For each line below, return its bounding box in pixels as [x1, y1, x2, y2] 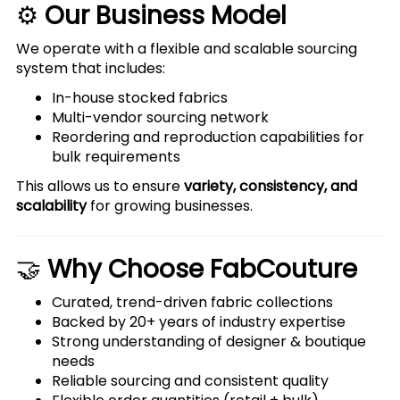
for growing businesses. [86, 196, 253, 216]
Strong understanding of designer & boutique [51, 331, 366, 352]
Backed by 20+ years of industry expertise [51, 312, 346, 332]
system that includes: [15, 58, 165, 79]
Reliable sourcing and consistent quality [51, 371, 329, 391]
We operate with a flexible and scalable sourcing [15, 38, 357, 59]
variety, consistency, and [183, 176, 357, 196]
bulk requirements [51, 146, 180, 167]
